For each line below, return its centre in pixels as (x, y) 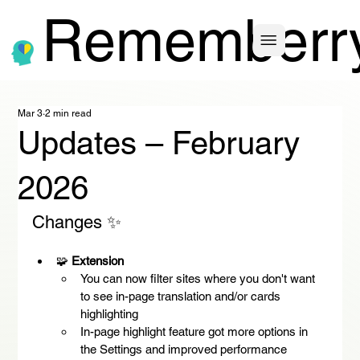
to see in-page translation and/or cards (182, 296)
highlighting (110, 314)
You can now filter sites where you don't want (200, 278)
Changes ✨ (77, 222)
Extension (98, 261)
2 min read (69, 113)
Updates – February (159, 143)
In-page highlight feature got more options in (196, 331)
